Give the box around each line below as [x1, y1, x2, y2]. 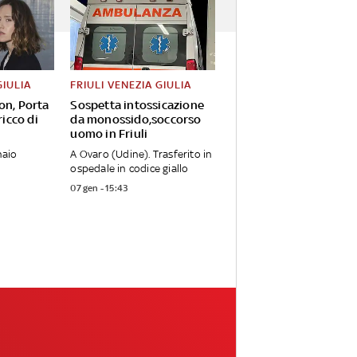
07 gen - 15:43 [70, 182, 128, 194]
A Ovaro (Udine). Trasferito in [70, 148, 213, 161]
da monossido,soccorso [70, 112, 202, 127]
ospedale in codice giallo [70, 163, 189, 175]
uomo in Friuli [70, 127, 148, 141]
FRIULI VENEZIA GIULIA [70, 78, 192, 91]
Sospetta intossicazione [70, 98, 204, 112]
